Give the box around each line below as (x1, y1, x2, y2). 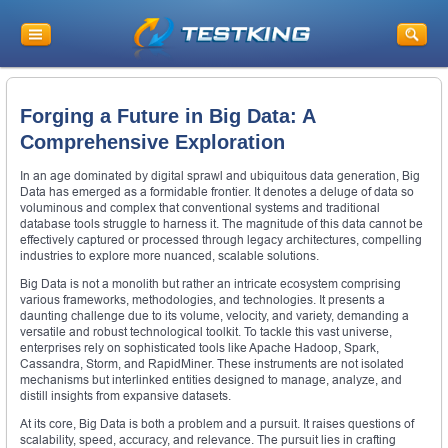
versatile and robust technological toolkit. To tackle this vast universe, (20, 324, 392, 340)
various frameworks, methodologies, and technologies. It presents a (20, 292, 385, 308)
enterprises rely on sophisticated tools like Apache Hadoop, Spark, (20, 340, 379, 356)
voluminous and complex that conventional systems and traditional (20, 200, 380, 216)
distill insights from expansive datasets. (20, 388, 231, 404)
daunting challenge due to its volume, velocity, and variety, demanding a (20, 308, 409, 324)
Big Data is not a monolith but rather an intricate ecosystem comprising (20, 276, 401, 292)
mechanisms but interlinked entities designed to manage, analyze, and (20, 372, 402, 388)
